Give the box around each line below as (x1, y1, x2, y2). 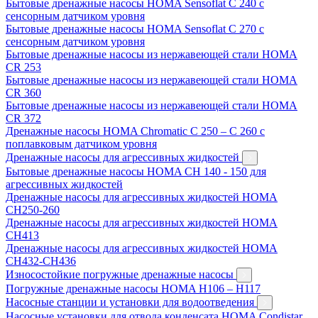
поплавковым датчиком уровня (6, 137, 157, 150)
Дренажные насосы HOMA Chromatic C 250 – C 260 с (6, 124, 265, 137)
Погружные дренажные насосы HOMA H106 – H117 (6, 282, 261, 295)
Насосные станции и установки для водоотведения (6, 295, 257, 308)
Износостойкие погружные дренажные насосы (6, 268, 236, 280)
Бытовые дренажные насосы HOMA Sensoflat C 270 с (6, 22, 264, 35)
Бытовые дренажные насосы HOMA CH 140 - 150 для (6, 165, 266, 177)
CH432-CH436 (6, 254, 76, 267)
